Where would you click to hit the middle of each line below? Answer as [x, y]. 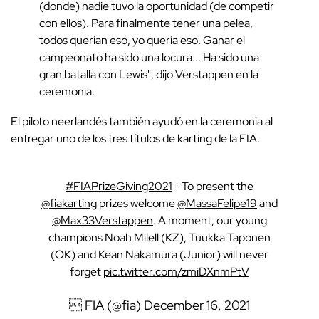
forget [87, 271]
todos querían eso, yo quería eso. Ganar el [142, 40]
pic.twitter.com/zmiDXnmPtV [176, 271]
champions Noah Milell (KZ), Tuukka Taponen [159, 237]
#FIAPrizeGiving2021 [119, 186]
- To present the [213, 186]
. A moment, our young [210, 220]
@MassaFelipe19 [217, 203]
